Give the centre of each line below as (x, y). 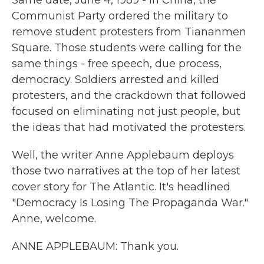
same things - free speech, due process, (117, 64)
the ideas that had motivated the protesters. (129, 127)
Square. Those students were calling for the (127, 48)
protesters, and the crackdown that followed (129, 95)
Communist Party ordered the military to (120, 16)
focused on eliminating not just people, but (126, 111)
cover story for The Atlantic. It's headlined (121, 187)
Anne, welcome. (54, 219)
